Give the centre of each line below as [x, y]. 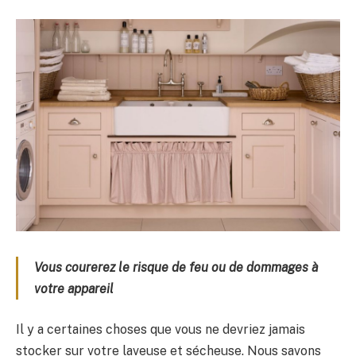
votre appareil [74, 288]
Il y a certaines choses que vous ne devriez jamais [161, 330]
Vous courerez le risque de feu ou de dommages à [176, 267]
